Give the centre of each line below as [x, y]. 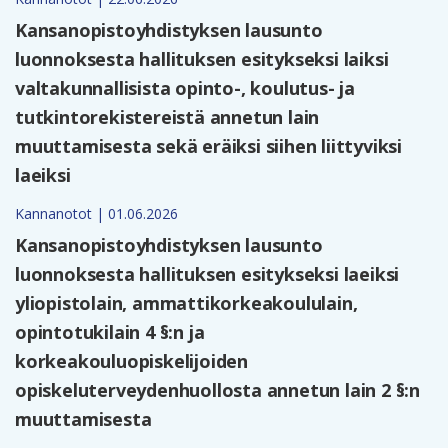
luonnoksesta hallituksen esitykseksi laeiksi [207, 273]
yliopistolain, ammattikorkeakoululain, [186, 302]
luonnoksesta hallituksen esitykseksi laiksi [202, 58]
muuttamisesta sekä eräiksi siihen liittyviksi [208, 145]
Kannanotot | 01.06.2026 [96, 213]
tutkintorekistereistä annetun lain [167, 116]
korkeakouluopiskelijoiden [132, 360]
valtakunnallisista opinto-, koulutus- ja [185, 87]
